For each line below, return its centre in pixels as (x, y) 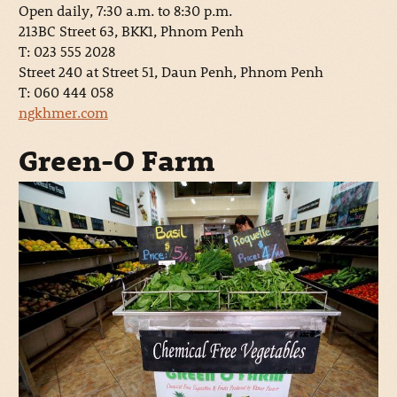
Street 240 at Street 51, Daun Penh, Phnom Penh (171, 72)
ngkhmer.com (63, 113)
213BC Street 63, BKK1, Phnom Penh (131, 31)
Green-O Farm (116, 160)
